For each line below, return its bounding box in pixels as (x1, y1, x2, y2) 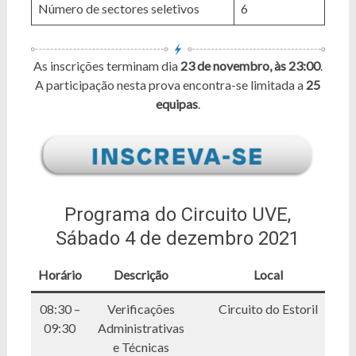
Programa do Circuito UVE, (64, 203, 292, 226)
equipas (155, 96, 198, 111)
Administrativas (97, 320, 184, 335)
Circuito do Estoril (219, 301, 319, 316)
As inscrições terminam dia (33, 58, 180, 73)
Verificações (106, 301, 175, 316)
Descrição (113, 267, 168, 282)
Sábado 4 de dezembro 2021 (56, 227, 300, 250)
